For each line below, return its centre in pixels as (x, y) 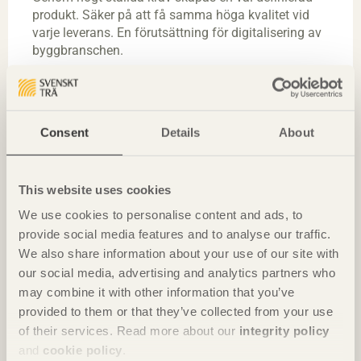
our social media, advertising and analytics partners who (177, 272)
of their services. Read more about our (129, 330)
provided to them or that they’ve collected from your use (176, 311)
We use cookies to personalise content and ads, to (161, 214)
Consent (64, 132)
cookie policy (83, 350)
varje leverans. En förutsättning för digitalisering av (177, 33)
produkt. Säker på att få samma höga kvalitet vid (171, 15)
